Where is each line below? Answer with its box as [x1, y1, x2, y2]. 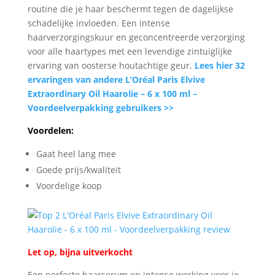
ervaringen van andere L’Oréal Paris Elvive [27, 73, 205, 85]
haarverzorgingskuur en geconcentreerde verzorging [27, 31, 245, 43]
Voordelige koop [36, 179, 102, 192]
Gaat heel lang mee [36, 147, 116, 160]
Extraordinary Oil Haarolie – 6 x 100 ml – [27, 87, 197, 99]
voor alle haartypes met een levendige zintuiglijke [27, 45, 232, 57]
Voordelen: [27, 124, 74, 136]
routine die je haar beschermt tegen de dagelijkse [27, 2, 233, 15]
